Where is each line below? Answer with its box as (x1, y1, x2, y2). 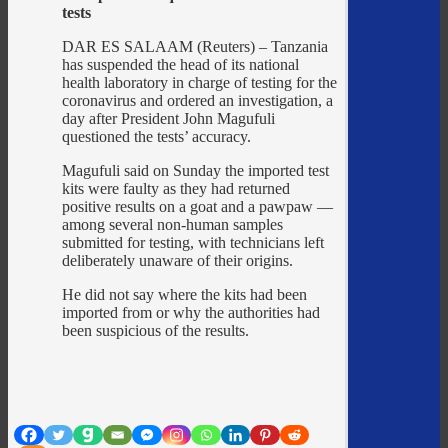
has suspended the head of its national (62, 56, 300, 74)
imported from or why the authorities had (62, 304, 321, 322)
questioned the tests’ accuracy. (62, 128, 252, 146)
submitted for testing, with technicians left (62, 234, 325, 252)
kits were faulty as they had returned (62, 180, 291, 198)
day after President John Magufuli (62, 110, 276, 128)
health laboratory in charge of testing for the (62, 74, 338, 92)
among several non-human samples (62, 216, 284, 234)
